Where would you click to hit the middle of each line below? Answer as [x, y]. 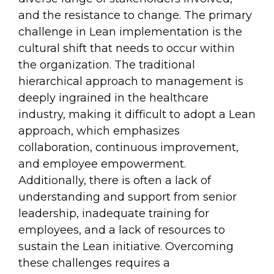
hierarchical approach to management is [131, 81]
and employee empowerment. [102, 164]
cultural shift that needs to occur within [127, 48]
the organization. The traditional [107, 65]
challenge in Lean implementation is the [130, 31]
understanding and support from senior [128, 197]
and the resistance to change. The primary [135, 15]
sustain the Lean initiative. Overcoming [126, 246]
